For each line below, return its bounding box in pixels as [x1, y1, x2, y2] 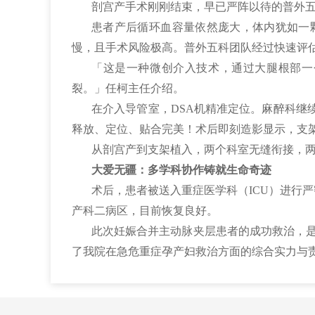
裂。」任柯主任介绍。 [72, 82, 184, 94]
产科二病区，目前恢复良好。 [72, 205, 218, 217]
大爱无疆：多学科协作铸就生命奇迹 [91, 164, 271, 176]
